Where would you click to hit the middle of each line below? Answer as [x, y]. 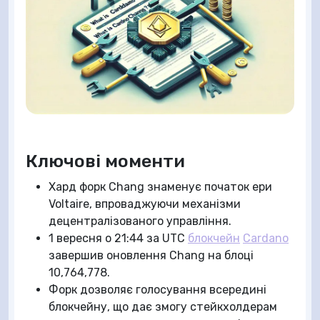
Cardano [266, 238]
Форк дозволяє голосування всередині [157, 289]
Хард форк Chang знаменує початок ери [160, 186]
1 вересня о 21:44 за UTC [118, 238]
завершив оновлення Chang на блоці [151, 255]
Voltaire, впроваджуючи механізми [145, 204]
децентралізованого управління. [140, 221]
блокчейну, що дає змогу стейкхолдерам [163, 306]
